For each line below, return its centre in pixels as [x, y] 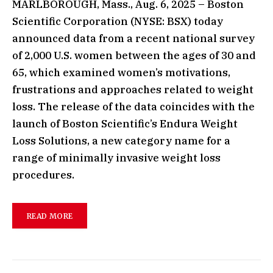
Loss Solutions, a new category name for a [121, 141]
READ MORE [50, 216]
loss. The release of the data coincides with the [133, 107]
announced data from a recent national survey [133, 38]
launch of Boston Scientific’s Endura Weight [125, 124]
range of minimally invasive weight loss [116, 158]
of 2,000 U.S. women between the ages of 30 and [134, 55]
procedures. [43, 175]
